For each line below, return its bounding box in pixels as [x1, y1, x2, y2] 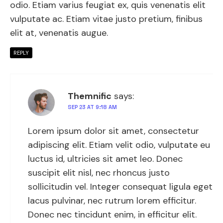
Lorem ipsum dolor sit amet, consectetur [28, 124, 199, 137]
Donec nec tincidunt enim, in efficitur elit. [28, 208, 197, 221]
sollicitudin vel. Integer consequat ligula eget [28, 180, 213, 193]
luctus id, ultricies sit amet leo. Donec [28, 152, 183, 165]
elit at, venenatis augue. [10, 26, 108, 39]
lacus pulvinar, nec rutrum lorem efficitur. [28, 194, 196, 207]
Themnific [68, 90, 111, 102]
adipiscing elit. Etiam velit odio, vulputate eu [28, 138, 210, 151]
